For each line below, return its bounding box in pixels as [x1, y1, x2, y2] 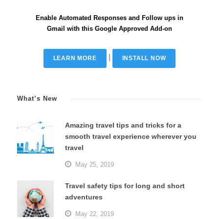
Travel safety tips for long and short [65, 181, 185, 190]
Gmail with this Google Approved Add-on [47, 24, 172, 32]
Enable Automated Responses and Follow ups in [36, 14, 183, 22]
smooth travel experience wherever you [65, 132, 197, 140]
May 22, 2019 [75, 210, 114, 218]
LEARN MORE [53, 54, 97, 62]
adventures [65, 193, 103, 201]
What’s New [17, 94, 57, 102]
